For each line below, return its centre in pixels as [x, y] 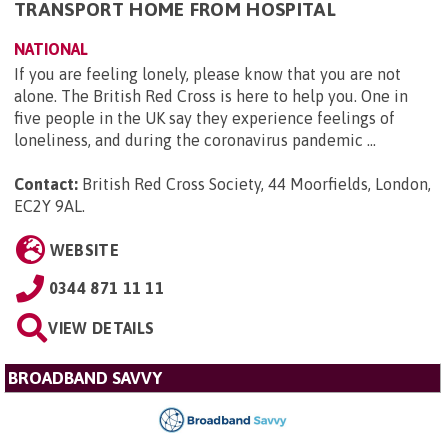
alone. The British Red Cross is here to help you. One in [211, 95]
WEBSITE [84, 249]
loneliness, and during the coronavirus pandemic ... [195, 139]
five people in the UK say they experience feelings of [204, 117]
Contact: [46, 183]
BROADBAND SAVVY [85, 377]
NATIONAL [51, 48]
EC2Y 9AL [48, 205]
